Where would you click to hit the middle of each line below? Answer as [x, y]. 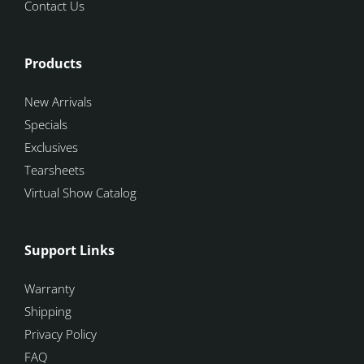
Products [53, 64]
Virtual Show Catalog [84, 193]
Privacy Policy [61, 334]
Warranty [53, 289]
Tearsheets [54, 170]
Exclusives [51, 147]
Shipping [48, 312]
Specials [46, 125]
